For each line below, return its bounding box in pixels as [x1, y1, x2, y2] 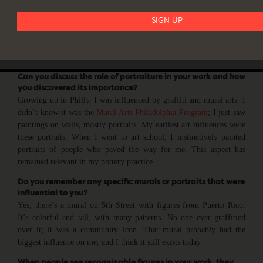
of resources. [18, 51, 60, 61]
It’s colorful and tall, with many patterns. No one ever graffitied [18, 212, 245, 222]
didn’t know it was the [18, 107, 97, 117]
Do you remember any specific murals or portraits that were [18, 178, 245, 186]
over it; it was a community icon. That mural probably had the [18, 224, 245, 234]
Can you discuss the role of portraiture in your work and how [18, 73, 245, 81]
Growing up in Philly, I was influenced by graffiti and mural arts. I [18, 95, 245, 104]
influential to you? [18, 189, 87, 197]
